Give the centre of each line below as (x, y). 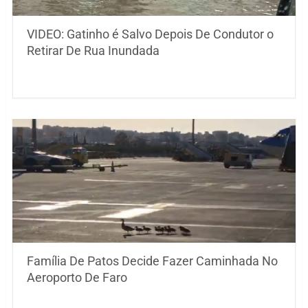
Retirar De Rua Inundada (93, 51)
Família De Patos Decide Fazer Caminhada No (152, 261)
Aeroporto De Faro (77, 278)
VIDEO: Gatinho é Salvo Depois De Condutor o (150, 34)
